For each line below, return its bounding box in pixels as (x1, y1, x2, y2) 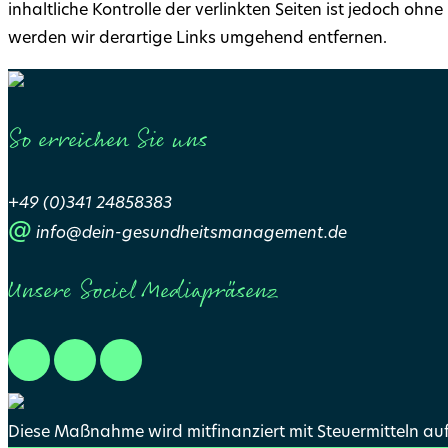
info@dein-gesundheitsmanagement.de (36, 226, 347, 243)
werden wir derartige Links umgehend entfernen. (8, 31, 387, 48)
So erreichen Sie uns (8, 122, 207, 161)
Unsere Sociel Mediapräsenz (8, 273, 278, 312)
